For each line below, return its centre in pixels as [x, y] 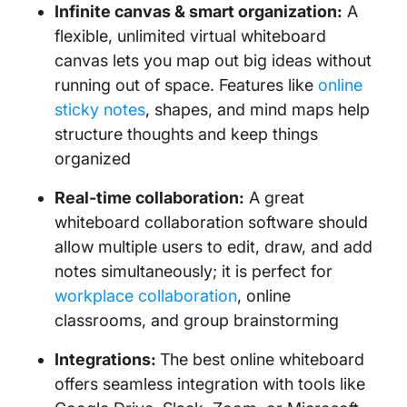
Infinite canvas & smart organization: [199, 11]
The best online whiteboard [262, 359]
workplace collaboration [146, 296]
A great [274, 198]
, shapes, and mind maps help [258, 109]
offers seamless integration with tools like [210, 384]
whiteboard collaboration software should [211, 222]
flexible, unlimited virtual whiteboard [190, 36]
